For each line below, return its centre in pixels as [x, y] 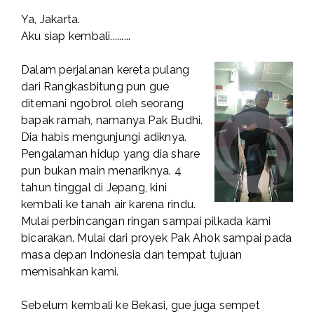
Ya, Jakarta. [51, 20]
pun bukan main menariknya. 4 [101, 171]
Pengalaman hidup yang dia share [111, 154]
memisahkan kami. [70, 272]
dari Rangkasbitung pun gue [95, 87]
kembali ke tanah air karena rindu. [109, 205]
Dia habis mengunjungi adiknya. [104, 137]
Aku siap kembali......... [76, 36]
